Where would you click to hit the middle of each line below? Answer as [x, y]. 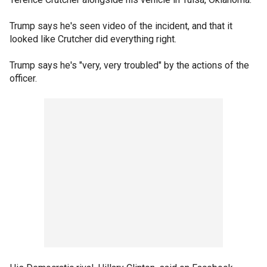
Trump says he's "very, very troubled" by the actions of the [129, 65]
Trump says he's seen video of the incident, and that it [121, 26]
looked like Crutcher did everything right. [93, 39]
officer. [23, 78]
